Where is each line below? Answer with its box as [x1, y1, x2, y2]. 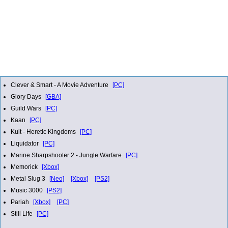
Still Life [11, 210, 34, 217]
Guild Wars [11, 104, 43, 112]
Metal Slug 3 [11, 175, 47, 182]
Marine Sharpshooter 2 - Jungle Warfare [11, 151, 123, 159]
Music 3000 [11, 186, 44, 194]
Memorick [11, 163, 39, 170]
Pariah [11, 198, 31, 206]
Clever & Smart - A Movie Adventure [11, 81, 110, 89]
